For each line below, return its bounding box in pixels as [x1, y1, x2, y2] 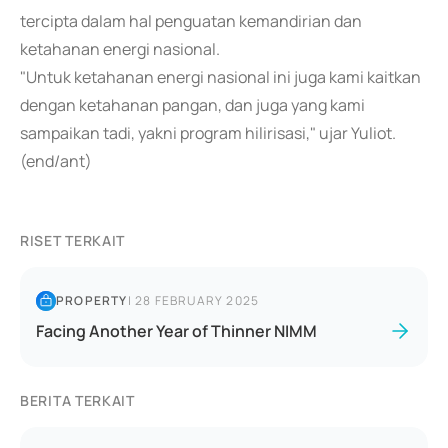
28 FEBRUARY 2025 [135, 292, 260, 309]
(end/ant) [20, 150, 92, 172]
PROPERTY [56, 292, 128, 309]
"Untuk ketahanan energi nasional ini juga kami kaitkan [20, 66, 421, 88]
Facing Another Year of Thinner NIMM [36, 320, 317, 342]
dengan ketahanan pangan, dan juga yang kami [20, 94, 365, 116]
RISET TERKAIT [20, 231, 126, 250]
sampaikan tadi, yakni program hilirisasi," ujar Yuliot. [20, 122, 396, 144]
